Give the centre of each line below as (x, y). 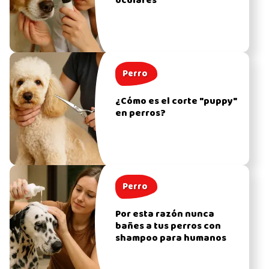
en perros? (140, 113)
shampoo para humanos (171, 238)
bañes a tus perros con (168, 226)
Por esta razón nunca (165, 214)
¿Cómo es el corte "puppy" (177, 101)
